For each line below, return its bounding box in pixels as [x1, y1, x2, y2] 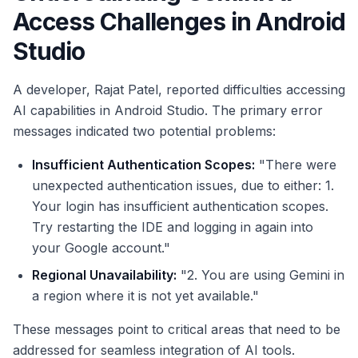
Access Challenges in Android [13, 7, 345, 37]
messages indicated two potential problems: [13, 123, 276, 140]
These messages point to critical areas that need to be [13, 321, 340, 338]
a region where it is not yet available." [32, 288, 259, 304]
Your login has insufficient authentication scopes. [32, 198, 328, 215]
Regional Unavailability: [32, 267, 177, 284]
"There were [255, 157, 336, 173]
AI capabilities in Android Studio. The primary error [13, 102, 323, 119]
